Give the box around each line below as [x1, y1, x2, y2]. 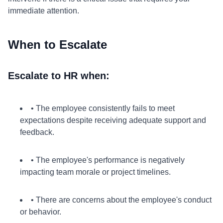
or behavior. [20, 208, 61, 216]
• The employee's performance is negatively [31, 156, 185, 164]
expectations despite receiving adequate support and [20, 116, 206, 124]
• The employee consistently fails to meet [31, 104, 175, 112]
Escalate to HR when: [8, 70, 110, 81]
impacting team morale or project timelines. [20, 168, 171, 176]
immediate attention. [8, 6, 79, 15]
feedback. [20, 128, 54, 136]
